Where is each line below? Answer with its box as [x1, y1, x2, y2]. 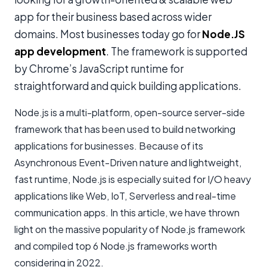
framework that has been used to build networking [14, 122, 235, 135]
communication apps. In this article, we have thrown [14, 206, 240, 219]
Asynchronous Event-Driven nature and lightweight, [14, 156, 241, 169]
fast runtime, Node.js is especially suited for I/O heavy [14, 172, 251, 185]
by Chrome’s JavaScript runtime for [14, 61, 184, 75]
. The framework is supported [106, 44, 247, 58]
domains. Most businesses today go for [14, 27, 202, 41]
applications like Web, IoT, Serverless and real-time [14, 189, 236, 202]
